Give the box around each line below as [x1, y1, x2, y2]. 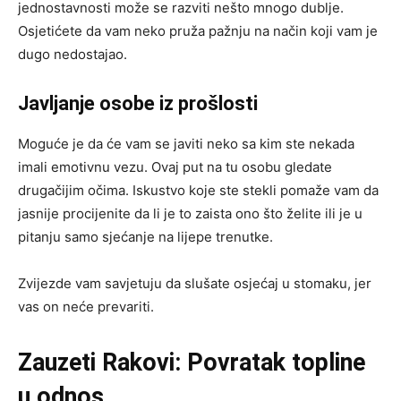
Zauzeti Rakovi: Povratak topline [18, 347, 365, 377]
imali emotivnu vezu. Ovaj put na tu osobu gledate [18, 158, 332, 175]
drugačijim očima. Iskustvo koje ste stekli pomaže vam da [18, 181, 379, 199]
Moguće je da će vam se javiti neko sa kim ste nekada [18, 134, 354, 152]
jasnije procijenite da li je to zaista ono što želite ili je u [18, 204, 363, 222]
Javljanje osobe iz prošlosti [18, 91, 258, 115]
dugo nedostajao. [18, 45, 127, 63]
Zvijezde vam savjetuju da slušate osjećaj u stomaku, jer [18, 274, 371, 292]
